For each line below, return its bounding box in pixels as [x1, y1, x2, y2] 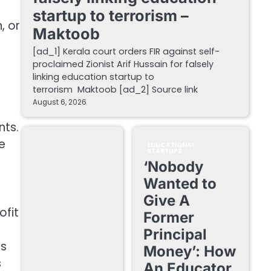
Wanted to [143, 175, 217, 193]
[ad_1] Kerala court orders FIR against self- [33, 45, 220, 58]
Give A [143, 192, 190, 210]
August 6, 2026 [33, 97, 87, 108]
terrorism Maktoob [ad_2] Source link [33, 83, 198, 96]
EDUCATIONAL [146, 140, 195, 150]
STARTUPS [146, 146, 183, 156]
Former [143, 209, 194, 227]
